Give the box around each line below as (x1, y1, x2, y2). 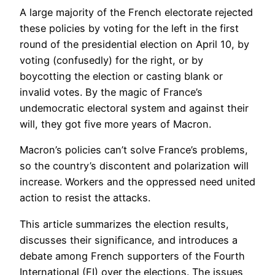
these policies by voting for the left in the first (20, 21, 239, 34)
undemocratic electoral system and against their (20, 101, 249, 114)
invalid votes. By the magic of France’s (20, 85, 203, 98)
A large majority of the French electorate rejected (20, 6, 253, 18)
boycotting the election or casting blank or (20, 69, 223, 82)
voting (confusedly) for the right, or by (20, 53, 203, 66)
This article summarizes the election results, (20, 217, 229, 230)
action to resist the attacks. (20, 192, 150, 204)
